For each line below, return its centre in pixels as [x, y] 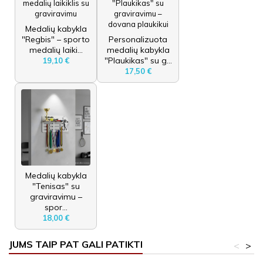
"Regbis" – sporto [56, 39]
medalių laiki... [56, 50]
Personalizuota [138, 39]
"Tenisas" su [56, 186]
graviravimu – [56, 196]
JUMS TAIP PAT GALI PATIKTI [76, 244]
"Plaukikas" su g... [138, 60]
